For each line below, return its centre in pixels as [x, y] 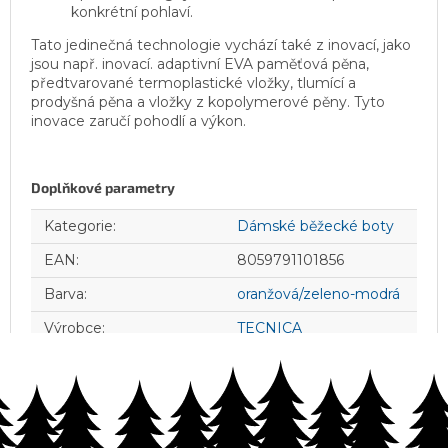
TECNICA [269, 327]
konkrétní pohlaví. [132, 11]
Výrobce [73, 327]
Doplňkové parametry [103, 187]
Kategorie [78, 225]
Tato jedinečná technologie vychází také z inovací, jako [221, 44]
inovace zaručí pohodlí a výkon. [138, 120]
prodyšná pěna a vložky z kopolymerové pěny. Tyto [208, 101]
